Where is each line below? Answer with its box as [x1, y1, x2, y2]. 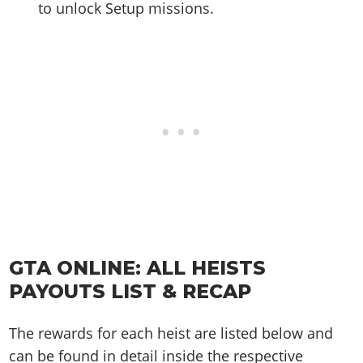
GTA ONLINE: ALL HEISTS [9, 256, 267, 280]
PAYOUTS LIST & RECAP [9, 280, 252, 304]
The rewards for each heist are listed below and [9, 323, 334, 344]
